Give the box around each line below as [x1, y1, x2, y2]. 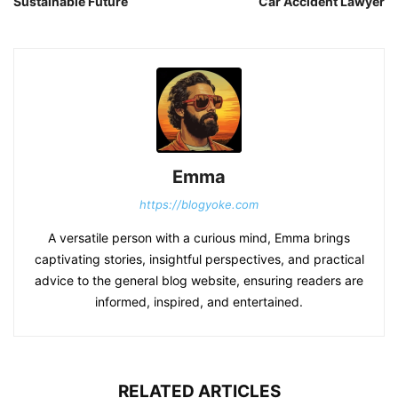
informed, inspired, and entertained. [95, 293, 303, 309]
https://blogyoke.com [139, 196, 259, 211]
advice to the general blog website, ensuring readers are [35, 272, 363, 288]
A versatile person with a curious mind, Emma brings [48, 229, 350, 245]
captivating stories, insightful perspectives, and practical [34, 251, 364, 267]
